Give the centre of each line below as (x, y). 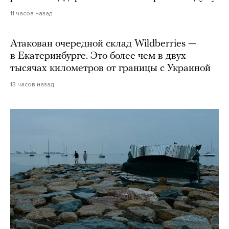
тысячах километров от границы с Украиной (110, 68)
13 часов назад (32, 84)
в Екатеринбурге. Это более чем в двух (98, 56)
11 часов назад (31, 13)
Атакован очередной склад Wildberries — (103, 44)
